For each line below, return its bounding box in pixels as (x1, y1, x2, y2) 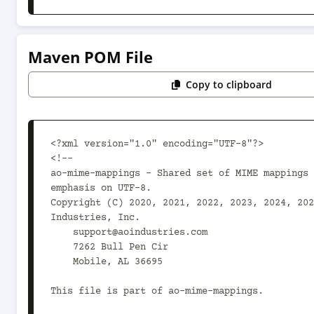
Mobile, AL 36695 (50, 257, 73, 268)
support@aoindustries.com (50, 227, 73, 238)
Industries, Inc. (50, 212, 140, 224)
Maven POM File (28, 46, 153, 67)
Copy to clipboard (186, 78, 273, 91)
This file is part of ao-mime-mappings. (50, 286, 264, 297)
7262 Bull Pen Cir (50, 242, 73, 253)
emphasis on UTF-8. (50, 183, 151, 194)
